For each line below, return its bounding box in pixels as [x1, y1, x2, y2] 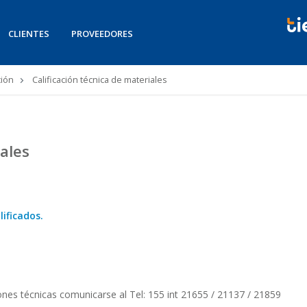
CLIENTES [8, 27, 49, 40]
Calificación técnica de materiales [30, 73, 167, 86]
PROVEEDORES [71, 27, 133, 40]
